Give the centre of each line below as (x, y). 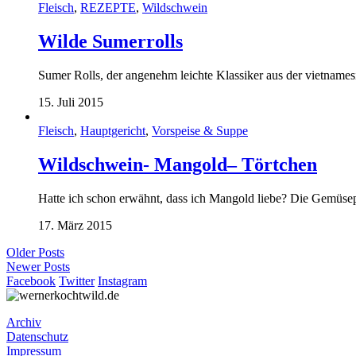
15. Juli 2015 (71, 102)
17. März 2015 (75, 225)
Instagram (122, 281)
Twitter (77, 281)
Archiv (24, 322)
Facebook (31, 281)
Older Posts (35, 252)
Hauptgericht (113, 130)
